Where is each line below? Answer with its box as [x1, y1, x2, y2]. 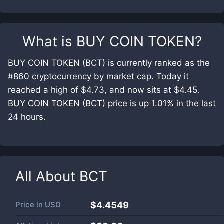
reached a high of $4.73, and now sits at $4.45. [8, 85, 200, 95]
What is [22, 33, 76, 50]
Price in [15, 200, 45, 209]
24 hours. [8, 112, 46, 122]
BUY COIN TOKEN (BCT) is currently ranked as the [8, 58, 210, 68]
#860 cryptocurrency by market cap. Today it [8, 71, 189, 81]
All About [15, 168, 79, 185]
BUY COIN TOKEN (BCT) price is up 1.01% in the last [8, 98, 216, 108]
